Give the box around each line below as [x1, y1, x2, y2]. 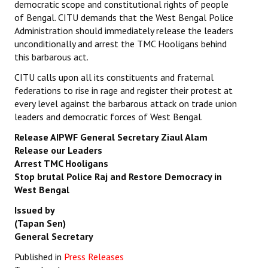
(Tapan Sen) [14, 217, 66, 230]
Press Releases [64, 251, 124, 263]
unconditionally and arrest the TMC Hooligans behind [14, 38, 227, 50]
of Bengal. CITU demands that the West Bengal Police [14, 11, 233, 24]
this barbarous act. [14, 51, 89, 63]
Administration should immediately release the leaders [14, 25, 233, 37]
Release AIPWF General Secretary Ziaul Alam [14, 131, 208, 144]
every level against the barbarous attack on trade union [14, 98, 237, 110]
